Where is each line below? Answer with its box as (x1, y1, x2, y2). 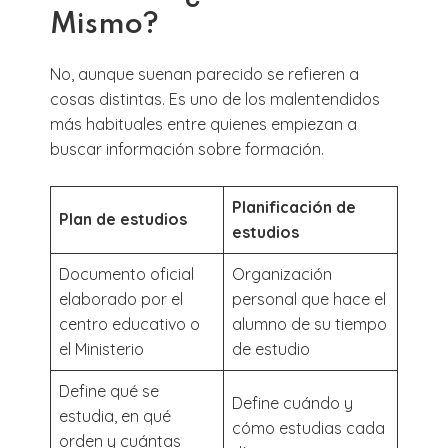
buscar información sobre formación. (50, 138, 324, 159)
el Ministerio (59, 338, 144, 359)
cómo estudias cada (232, 417, 385, 438)
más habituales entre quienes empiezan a (50, 113, 357, 134)
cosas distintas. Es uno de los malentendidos (50, 88, 380, 109)
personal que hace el (232, 288, 386, 309)
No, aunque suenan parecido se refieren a (50, 63, 359, 84)
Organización (232, 263, 332, 284)
